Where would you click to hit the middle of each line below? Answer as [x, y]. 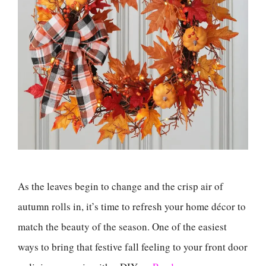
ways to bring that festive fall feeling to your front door [133, 247]
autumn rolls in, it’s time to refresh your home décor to [132, 207]
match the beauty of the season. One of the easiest [122, 227]
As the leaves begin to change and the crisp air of [121, 186]
